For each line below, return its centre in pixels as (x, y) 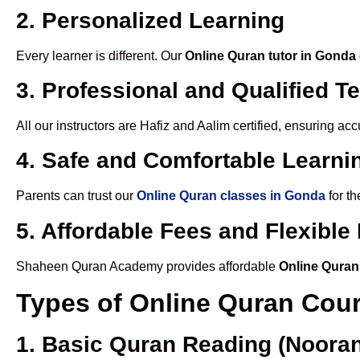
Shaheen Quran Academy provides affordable (147, 266)
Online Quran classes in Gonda (231, 196)
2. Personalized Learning (150, 20)
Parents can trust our (76, 196)
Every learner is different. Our (100, 55)
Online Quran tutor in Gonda (270, 55)
